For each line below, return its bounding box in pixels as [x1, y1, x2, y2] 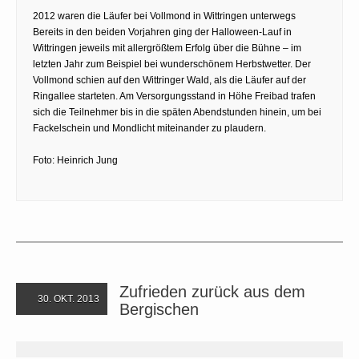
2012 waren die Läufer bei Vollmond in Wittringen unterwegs [33, 10, 296, 22]
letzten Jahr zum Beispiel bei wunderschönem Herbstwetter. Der [33, 58, 311, 70]
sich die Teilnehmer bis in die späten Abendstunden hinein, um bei [33, 106, 321, 118]
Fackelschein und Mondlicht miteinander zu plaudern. [33, 122, 266, 134]
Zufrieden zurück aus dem [119, 282, 305, 301]
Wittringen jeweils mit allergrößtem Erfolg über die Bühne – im [33, 42, 301, 54]
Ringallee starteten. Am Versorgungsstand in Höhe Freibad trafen [33, 90, 316, 102]
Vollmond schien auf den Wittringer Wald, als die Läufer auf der [33, 74, 306, 86]
